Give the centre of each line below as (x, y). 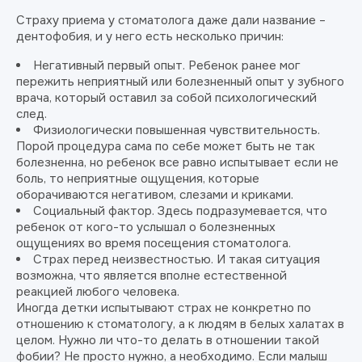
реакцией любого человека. (98, 292)
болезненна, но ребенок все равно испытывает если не (177, 162)
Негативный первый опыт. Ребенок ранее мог (167, 65)
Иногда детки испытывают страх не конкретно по (164, 308)
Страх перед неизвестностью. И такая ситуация (177, 259)
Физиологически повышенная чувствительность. (177, 130)
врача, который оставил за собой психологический (166, 98)
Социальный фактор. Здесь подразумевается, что (180, 211)
